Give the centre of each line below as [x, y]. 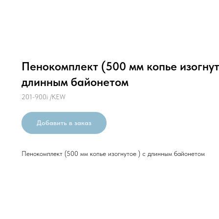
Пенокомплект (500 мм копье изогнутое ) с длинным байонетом [113, 153]
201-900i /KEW [44, 97]
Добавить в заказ [64, 123]
